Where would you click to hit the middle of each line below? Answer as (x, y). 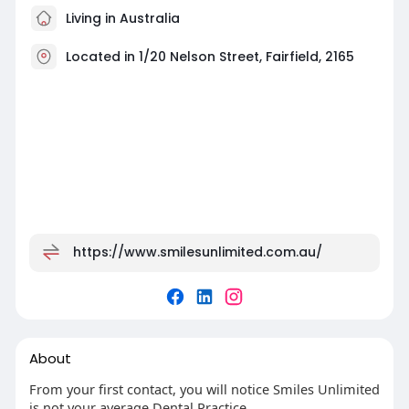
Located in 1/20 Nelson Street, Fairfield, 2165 (210, 57)
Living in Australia (121, 19)
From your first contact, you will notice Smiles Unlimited (204, 389)
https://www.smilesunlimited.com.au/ (197, 252)
